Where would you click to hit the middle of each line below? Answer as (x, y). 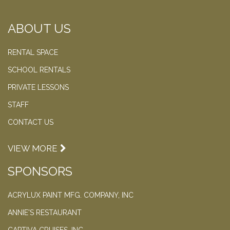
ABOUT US (39, 29)
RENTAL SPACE (33, 53)
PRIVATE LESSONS (38, 88)
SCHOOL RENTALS (39, 70)
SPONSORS (40, 171)
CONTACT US (31, 122)
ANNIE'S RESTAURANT (45, 213)
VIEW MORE (33, 149)
